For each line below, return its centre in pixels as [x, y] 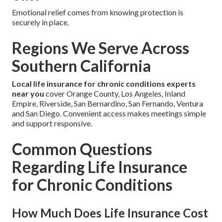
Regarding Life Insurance [100, 166]
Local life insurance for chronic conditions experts [104, 83]
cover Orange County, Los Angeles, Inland [115, 93]
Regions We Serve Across [101, 48]
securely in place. [40, 22]
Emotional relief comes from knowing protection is [98, 12]
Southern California [82, 65]
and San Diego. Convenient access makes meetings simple [109, 113]
